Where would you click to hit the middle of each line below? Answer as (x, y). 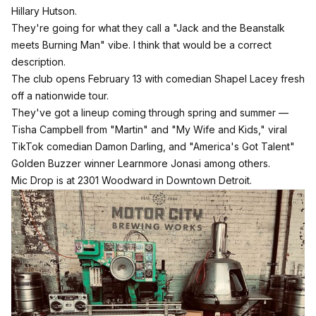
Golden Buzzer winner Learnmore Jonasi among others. (141, 163)
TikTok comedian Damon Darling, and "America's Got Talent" (153, 146)
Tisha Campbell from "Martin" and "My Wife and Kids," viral (149, 129)
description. (38, 61)
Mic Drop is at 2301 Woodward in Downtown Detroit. (132, 180)
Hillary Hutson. (44, 11)
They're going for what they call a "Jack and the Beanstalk (148, 28)
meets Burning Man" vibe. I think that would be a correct (141, 44)
